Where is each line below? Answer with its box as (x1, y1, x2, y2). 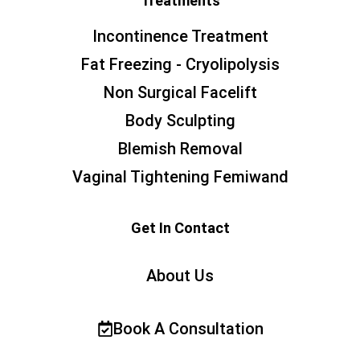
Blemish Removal (117, 139, 243, 159)
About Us (146, 266, 214, 286)
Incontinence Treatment (92, 27, 268, 47)
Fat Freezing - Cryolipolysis (80, 55, 280, 75)
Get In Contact (130, 219, 230, 237)
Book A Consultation (112, 319, 264, 339)
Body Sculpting (125, 111, 235, 131)
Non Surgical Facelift (103, 83, 257, 103)
